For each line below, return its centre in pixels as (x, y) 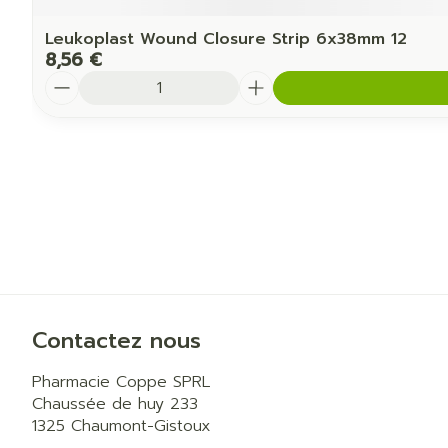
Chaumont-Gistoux (141, 426)
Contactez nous (116, 340)
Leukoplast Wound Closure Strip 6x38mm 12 (226, 39)
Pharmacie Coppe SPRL (121, 382)
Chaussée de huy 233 (115, 404)
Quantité (80, 80)
